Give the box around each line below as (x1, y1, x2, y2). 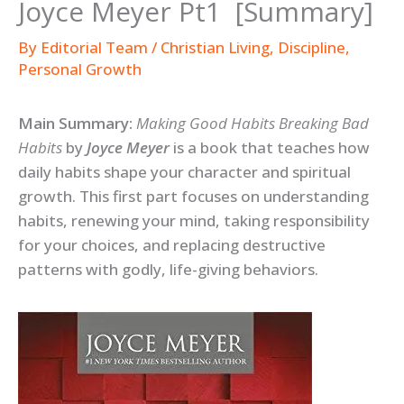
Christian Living (161, 37, 270, 59)
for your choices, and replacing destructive (18, 234, 326, 256)
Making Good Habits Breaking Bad (136, 113, 369, 134)
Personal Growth (18, 59, 142, 80)
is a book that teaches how (170, 137, 370, 159)
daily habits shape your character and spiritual (18, 161, 351, 183)
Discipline (278, 37, 345, 59)
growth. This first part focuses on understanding (18, 186, 369, 207)
